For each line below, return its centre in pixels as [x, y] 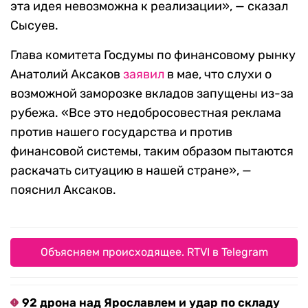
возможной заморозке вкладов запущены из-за [152, 94]
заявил [144, 75]
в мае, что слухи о [218, 75]
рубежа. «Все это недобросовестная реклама [146, 113]
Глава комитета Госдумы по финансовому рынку [153, 55]
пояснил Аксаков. [63, 190]
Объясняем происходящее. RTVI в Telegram [154, 252]
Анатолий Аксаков [67, 75]
